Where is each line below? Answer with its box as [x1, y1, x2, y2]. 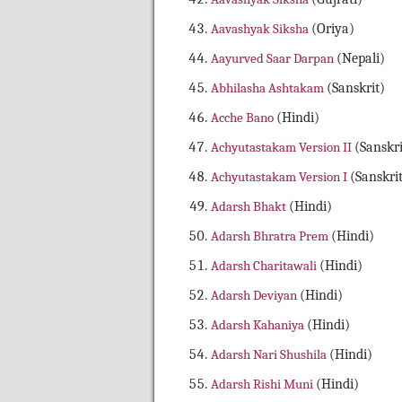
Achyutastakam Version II [211, 139, 354, 156]
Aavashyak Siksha [211, 21, 311, 38]
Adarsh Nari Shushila [211, 346, 329, 363]
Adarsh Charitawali [211, 258, 319, 275]
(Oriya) [311, 21, 354, 38]
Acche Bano [211, 109, 276, 127]
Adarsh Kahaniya [211, 317, 307, 334]
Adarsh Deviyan [211, 287, 300, 304]
